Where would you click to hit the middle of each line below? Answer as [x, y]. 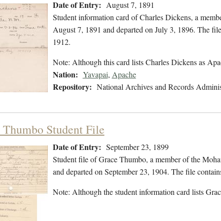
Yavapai [95, 74]
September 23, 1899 [137, 147]
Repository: [72, 87]
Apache [124, 74]
